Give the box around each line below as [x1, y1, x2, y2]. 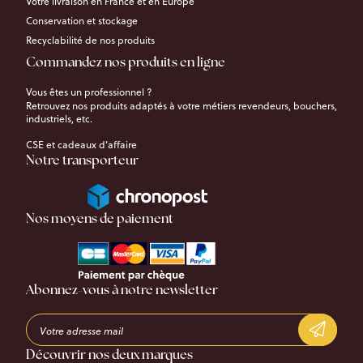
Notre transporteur [26, 155, 139, 168]
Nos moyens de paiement [26, 213, 173, 226]
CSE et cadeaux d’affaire [26, 138, 137, 152]
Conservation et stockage [26, 14, 138, 28]
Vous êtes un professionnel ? [26, 85, 152, 99]
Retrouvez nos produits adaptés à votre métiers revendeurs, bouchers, [26, 99, 337, 113]
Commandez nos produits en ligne [26, 57, 225, 70]
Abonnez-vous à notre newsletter [26, 284, 218, 297]
